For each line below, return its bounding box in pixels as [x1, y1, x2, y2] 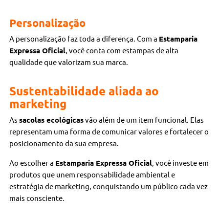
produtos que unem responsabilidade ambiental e [9, 170, 175, 179]
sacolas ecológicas [19, 115, 84, 125]
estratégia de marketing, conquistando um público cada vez [9, 181, 208, 191]
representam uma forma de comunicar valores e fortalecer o [9, 127, 209, 136]
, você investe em [152, 158, 209, 168]
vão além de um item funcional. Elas [84, 115, 204, 125]
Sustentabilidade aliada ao [9, 83, 159, 99]
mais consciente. [9, 193, 65, 203]
